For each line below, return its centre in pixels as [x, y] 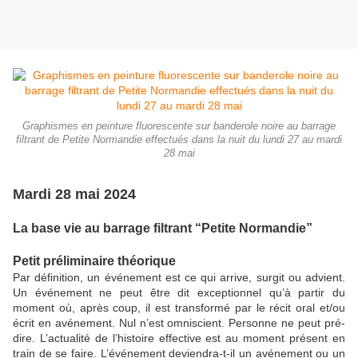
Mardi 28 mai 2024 [74, 195]
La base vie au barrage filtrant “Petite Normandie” [163, 229]
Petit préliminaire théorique [94, 261]
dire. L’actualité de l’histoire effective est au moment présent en [179, 338]
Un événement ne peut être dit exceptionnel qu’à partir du [179, 293]
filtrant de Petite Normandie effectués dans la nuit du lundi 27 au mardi [179, 140]
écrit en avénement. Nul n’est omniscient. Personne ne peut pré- [179, 323]
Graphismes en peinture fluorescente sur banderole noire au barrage [179, 127]
